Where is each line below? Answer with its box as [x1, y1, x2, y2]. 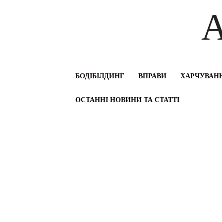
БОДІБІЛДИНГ [75, 72, 124, 80]
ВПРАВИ [138, 72, 166, 80]
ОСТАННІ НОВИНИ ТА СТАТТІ [75, 96, 179, 104]
